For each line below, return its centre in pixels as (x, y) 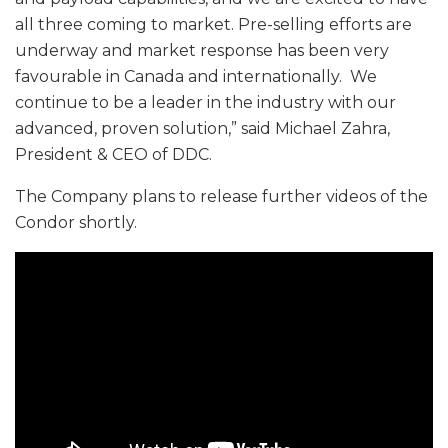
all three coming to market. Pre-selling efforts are (213, 24)
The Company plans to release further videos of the (221, 196)
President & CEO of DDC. (113, 154)
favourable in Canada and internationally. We (196, 76)
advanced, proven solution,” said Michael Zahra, (202, 128)
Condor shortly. (76, 222)
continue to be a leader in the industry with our (205, 102)
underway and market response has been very (202, 50)
